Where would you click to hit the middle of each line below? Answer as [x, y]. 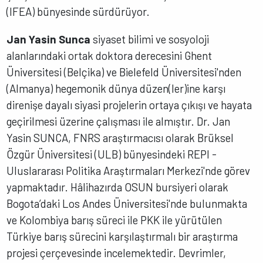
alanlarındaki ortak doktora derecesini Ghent [109, 55]
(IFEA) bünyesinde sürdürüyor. [78, 12]
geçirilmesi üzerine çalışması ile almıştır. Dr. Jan [119, 121]
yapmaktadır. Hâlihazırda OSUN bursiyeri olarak [118, 187]
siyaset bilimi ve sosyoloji [150, 39]
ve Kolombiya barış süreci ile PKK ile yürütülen [114, 220]
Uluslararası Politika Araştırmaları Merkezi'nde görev [129, 171]
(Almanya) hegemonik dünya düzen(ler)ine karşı [116, 88]
